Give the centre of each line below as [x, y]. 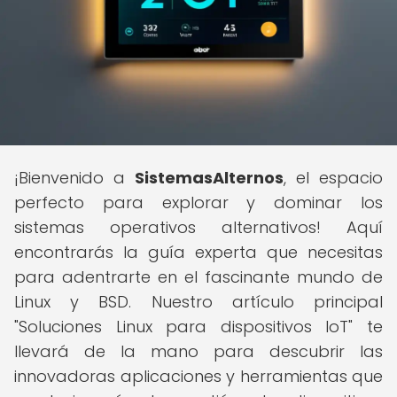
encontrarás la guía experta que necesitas [198, 252]
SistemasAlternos [209, 178]
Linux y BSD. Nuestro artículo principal [198, 302]
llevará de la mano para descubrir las [198, 351]
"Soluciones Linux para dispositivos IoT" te [198, 327]
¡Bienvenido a [74, 178]
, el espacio [333, 178]
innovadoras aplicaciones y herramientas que [198, 376]
